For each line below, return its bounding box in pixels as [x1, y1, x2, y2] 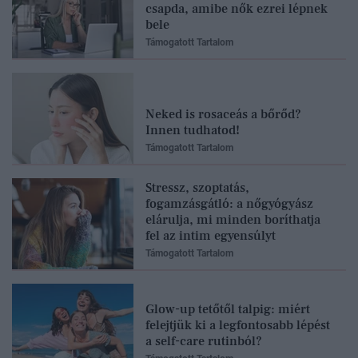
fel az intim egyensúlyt [145, 227, 276, 244]
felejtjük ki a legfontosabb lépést [145, 316, 330, 333]
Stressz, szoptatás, [145, 179, 249, 196]
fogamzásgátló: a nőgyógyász [145, 195, 313, 212]
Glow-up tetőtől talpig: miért [145, 300, 310, 317]
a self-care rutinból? [145, 332, 262, 349]
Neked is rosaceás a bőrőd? [145, 105, 301, 122]
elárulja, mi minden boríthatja [145, 211, 320, 228]
